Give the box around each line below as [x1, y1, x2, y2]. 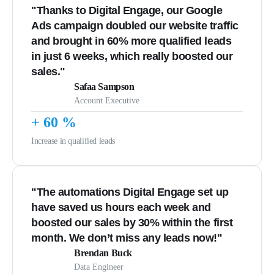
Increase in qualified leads [31, 136, 115, 146]
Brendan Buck [74, 247, 132, 258]
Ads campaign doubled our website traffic [31, 19, 239, 32]
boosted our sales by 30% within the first [31, 216, 233, 229]
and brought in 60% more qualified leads [31, 34, 232, 47]
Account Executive [74, 95, 139, 105]
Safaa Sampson [74, 81, 135, 92]
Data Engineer [74, 262, 124, 272]
